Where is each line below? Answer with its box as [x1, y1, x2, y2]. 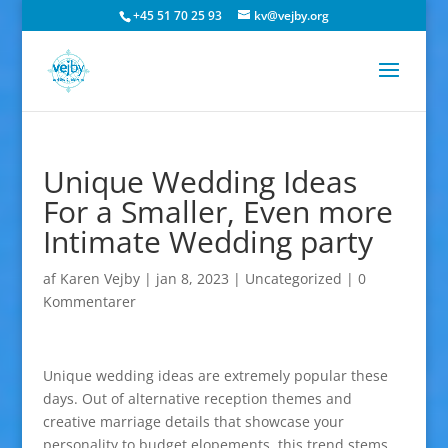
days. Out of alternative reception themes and [42, 389, 352, 408]
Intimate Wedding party [42, 221, 373, 262]
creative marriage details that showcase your [42, 412, 344, 431]
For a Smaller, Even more [42, 191, 393, 232]
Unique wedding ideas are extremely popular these [42, 366, 388, 385]
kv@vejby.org [253, 7, 329, 24]
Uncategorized [244, 269, 342, 288]
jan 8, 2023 [155, 269, 229, 288]
